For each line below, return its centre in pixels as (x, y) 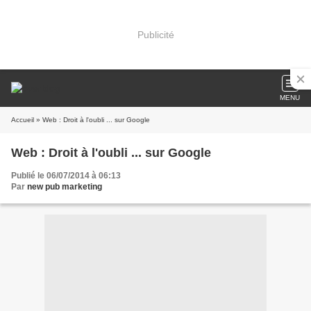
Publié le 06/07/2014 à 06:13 (66, 176)
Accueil (23, 120)
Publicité (155, 34)
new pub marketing (65, 187)
